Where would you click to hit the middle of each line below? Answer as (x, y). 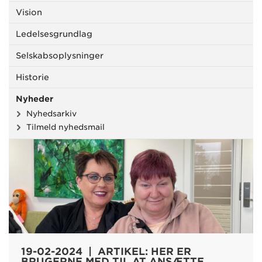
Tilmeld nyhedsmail (65, 127)
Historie (32, 77)
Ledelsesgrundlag (54, 34)
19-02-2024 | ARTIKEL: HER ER (106, 251)
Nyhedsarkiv (51, 113)
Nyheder (35, 99)
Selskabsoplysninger (60, 56)
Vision (29, 12)
